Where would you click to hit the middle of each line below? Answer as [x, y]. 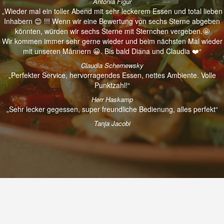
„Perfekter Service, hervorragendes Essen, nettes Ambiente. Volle [112, 75]
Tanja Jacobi [112, 123]
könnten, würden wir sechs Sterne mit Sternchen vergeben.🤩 [112, 31]
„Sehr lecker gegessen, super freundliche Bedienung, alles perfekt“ [112, 109]
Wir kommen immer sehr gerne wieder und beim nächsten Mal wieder [112, 41]
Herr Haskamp [112, 99]
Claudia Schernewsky [112, 65]
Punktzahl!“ [112, 85]
